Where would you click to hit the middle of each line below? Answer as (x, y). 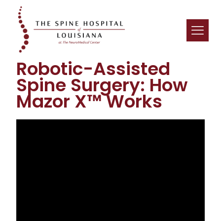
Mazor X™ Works (89, 101)
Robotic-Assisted (93, 69)
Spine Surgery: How (102, 85)
